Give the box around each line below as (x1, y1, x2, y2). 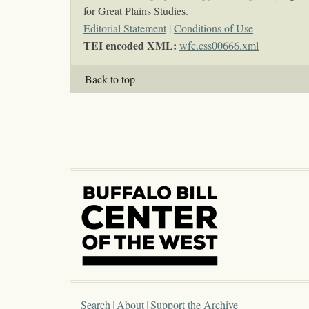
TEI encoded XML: (83, 37, 179, 54)
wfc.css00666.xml (179, 38, 259, 53)
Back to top (85, 72, 135, 87)
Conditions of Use (174, 21, 253, 36)
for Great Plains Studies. (83, 3, 188, 19)
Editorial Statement (83, 21, 166, 36)
